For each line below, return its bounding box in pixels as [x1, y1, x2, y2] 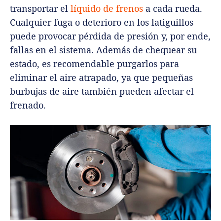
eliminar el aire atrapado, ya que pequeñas [10, 72, 193, 84]
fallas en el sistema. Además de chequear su [10, 44, 197, 56]
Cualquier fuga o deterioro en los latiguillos [10, 16, 193, 29]
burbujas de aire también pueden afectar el [10, 85, 194, 98]
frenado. [10, 99, 46, 111]
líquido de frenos [71, 2, 143, 15]
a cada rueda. [143, 2, 202, 15]
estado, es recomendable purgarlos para [10, 58, 179, 70]
